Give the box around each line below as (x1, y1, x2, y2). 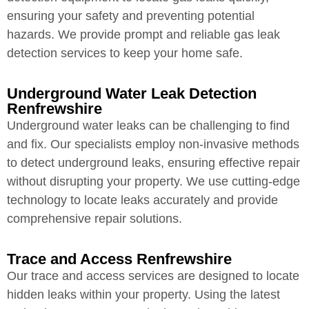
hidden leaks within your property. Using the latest (7, 288, 280, 302)
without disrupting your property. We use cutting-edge (7, 175, 300, 189)
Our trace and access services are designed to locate (7, 269, 299, 283)
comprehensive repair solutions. (7, 212, 182, 226)
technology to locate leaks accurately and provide (7, 193, 278, 208)
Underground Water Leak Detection (7, 85, 257, 103)
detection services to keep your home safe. (7, 46, 243, 60)
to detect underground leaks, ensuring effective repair (7, 156, 300, 170)
